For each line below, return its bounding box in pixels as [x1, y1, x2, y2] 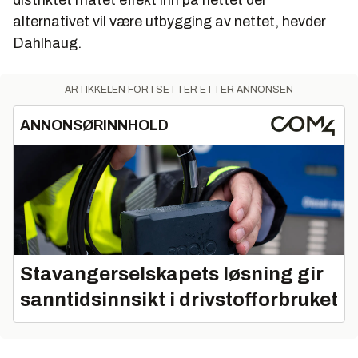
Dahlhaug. [13, 35, 82, 51]
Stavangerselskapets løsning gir [20, 263, 324, 284]
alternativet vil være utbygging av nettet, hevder [13, 14, 326, 30]
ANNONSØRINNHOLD [20, 117, 169, 133]
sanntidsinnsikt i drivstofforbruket [20, 288, 338, 310]
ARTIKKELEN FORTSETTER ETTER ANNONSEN [65, 84, 293, 95]
